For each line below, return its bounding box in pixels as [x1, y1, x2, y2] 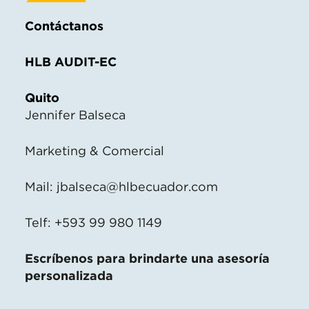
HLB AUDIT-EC [25, 54, 117, 69]
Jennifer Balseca [25, 107, 126, 122]
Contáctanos [25, 18, 103, 33]
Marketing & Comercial [25, 143, 164, 158]
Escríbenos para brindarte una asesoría [25, 250, 270, 266]
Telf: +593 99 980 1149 [25, 215, 162, 230]
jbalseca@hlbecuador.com [57, 179, 218, 194]
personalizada [25, 268, 113, 283]
